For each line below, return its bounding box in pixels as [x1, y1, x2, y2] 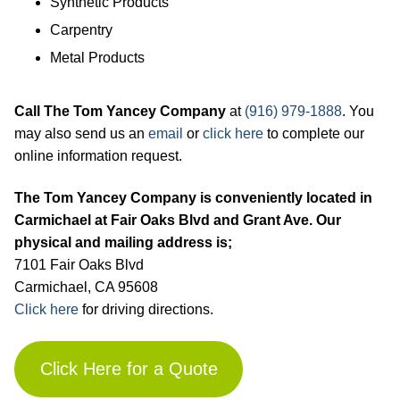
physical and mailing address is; [14, 235, 232, 251]
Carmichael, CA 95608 [14, 279, 158, 296]
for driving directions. [79, 302, 213, 318]
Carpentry [50, 21, 112, 37]
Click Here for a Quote [39, 359, 218, 379]
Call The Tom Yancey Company [14, 103, 226, 119]
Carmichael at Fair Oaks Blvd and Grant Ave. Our [14, 212, 341, 229]
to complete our [263, 125, 364, 141]
